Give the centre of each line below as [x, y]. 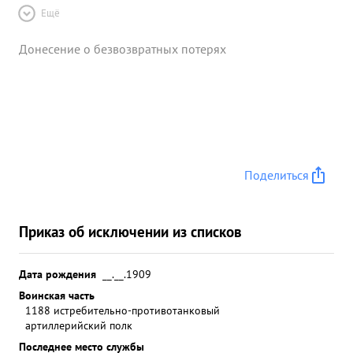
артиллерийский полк [79, 325]
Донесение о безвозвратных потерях [123, 49]
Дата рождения [58, 274]
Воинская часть [57, 295]
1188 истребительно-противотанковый [123, 310]
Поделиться [277, 175]
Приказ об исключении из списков [130, 231]
